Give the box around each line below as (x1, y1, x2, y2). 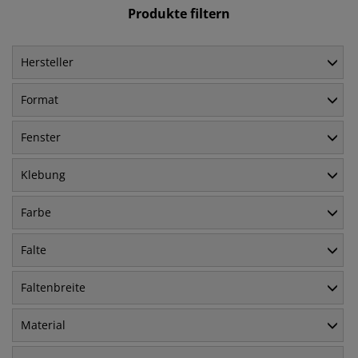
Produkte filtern (128, 5, 230, 23)
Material (21, 317, 66, 333)
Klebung (21, 167, 66, 183)
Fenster (21, 129, 61, 145)
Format (21, 92, 58, 108)
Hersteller (21, 54, 74, 70)
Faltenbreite (21, 280, 86, 296)
